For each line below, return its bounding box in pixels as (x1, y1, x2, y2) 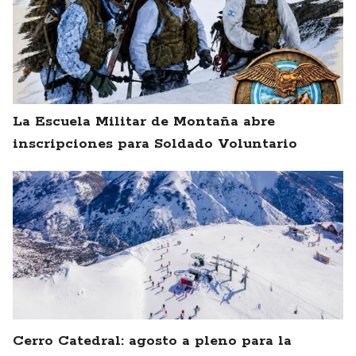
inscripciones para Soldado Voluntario (13, 135, 297, 153)
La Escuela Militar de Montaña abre (13, 113, 275, 131)
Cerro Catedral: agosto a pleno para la (13, 332, 292, 350)
